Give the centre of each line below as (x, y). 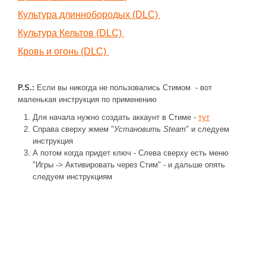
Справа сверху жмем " (73, 129)
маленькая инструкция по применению (87, 99)
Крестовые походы (46, 22)
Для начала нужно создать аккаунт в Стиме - (115, 117)
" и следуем (208, 129)
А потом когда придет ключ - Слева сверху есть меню (131, 153)
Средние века (37, 58)
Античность (33, 40)
